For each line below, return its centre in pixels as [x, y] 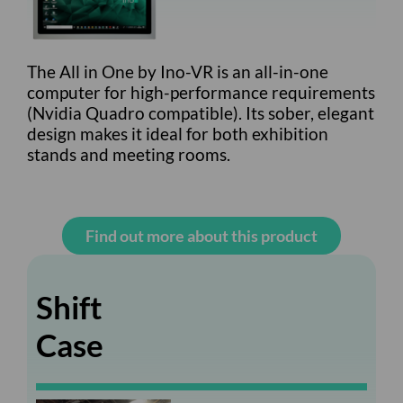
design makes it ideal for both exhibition [178, 134]
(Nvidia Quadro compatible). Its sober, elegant [201, 113]
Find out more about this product [201, 236]
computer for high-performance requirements [201, 92]
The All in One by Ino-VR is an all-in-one [178, 72]
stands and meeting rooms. [129, 154]
